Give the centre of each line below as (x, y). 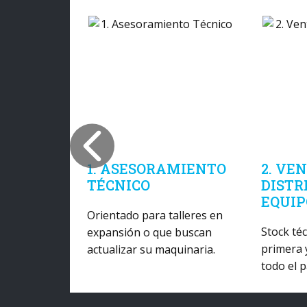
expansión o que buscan (149, 232)
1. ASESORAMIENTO (157, 169)
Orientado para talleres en (155, 215)
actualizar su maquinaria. (151, 249)
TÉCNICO (119, 185)
